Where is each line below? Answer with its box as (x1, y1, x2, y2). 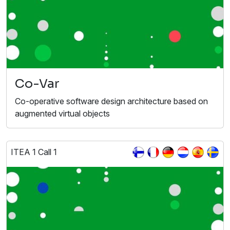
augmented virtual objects (15, 108, 110, 119)
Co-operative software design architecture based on (15, 95, 208, 106)
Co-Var (15, 75, 60, 91)
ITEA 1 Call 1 (11, 146, 57, 157)
